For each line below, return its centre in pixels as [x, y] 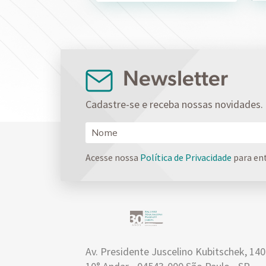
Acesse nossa [113, 157]
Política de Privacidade [186, 157]
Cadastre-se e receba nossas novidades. [174, 104]
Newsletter [173, 78]
